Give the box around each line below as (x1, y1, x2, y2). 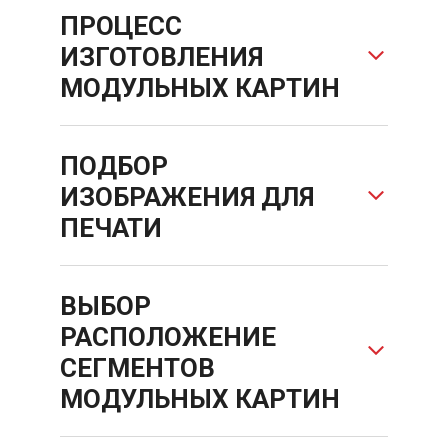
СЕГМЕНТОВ (60, 353, 215, 384)
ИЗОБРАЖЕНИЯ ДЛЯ (60, 182, 314, 213)
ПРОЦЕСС (60, 11, 182, 42)
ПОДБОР (60, 151, 168, 182)
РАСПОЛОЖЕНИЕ (60, 322, 276, 353)
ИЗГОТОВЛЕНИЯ (60, 42, 263, 73)
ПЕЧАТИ (60, 213, 162, 244)
